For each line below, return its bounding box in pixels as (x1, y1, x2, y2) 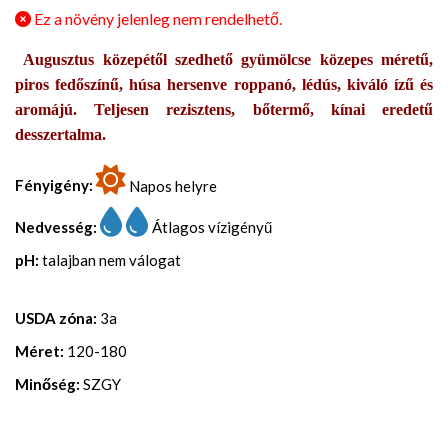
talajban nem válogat (42, 251, 181, 270)
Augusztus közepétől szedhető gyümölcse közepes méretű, (15, 50, 433, 68)
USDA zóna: (15, 309, 97, 328)
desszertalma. (15, 125, 106, 143)
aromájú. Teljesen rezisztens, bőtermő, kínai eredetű (15, 100, 433, 118)
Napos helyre (129, 177, 217, 196)
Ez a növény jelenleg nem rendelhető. (31, 8, 282, 28)
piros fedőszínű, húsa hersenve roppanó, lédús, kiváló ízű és (15, 75, 433, 93)
